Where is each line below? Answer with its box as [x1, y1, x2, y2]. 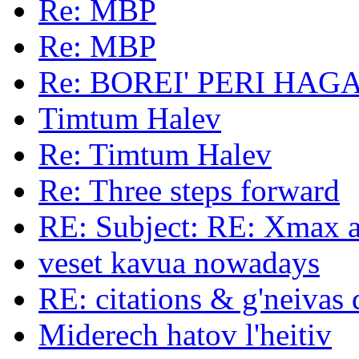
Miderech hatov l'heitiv [38, 317, 332, 353]
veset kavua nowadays [38, 245, 320, 280]
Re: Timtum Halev [38, 137, 272, 172]
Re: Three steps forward [38, 173, 340, 208]
